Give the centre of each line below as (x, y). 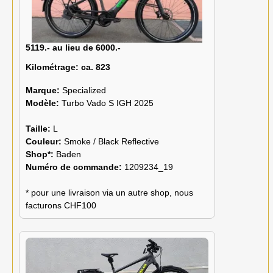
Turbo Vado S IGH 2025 (108, 103)
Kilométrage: (52, 67)
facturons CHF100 (61, 206)
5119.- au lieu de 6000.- (73, 47)
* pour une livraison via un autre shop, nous (109, 193)
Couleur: (45, 142)
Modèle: (44, 103)
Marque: (44, 90)
